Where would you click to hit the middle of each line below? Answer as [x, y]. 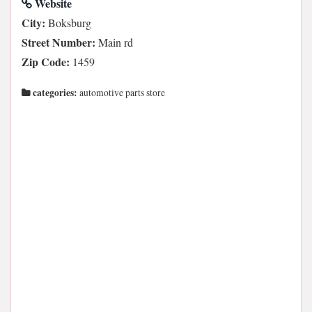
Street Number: [58, 42]
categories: [54, 93]
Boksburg [68, 23]
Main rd [114, 42]
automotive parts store [121, 93]
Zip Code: [46, 62]
